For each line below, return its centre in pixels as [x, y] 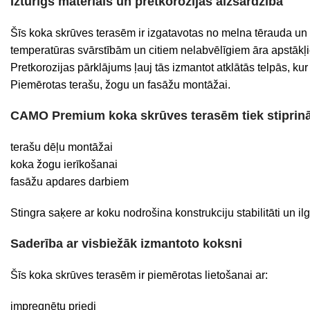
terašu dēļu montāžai [62, 147]
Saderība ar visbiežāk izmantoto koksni [126, 244]
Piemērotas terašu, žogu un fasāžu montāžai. [120, 85]
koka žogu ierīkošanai [64, 164]
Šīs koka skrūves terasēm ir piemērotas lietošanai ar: [139, 275]
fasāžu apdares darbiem [70, 182]
